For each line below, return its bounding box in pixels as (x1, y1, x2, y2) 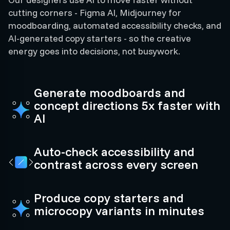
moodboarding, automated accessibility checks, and (8, 20, 221, 31)
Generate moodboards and (34, 85, 185, 100)
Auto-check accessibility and (34, 144, 195, 159)
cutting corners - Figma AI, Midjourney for (8, 7, 181, 18)
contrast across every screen (34, 157, 198, 172)
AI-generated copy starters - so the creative (8, 32, 191, 44)
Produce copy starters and (34, 190, 184, 205)
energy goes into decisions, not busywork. (8, 45, 180, 57)
